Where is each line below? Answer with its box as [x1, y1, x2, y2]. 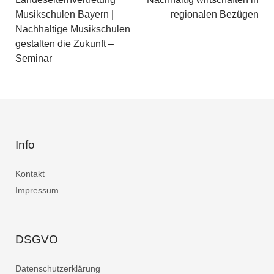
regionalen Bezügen [171, 9, 259, 20]
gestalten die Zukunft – [15, 39, 114, 49]
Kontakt [15, 169, 45, 179]
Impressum [15, 185, 59, 195]
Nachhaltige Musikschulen [15, 24, 130, 34]
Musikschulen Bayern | [15, 9, 114, 20]
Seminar [15, 53, 52, 64]
